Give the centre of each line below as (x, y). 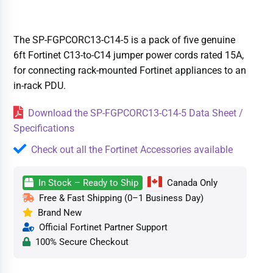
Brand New (58, 212)
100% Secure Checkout (80, 242)
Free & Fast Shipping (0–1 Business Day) (119, 198)
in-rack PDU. (40, 85)
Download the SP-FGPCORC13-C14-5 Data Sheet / (136, 113)
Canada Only (191, 183)
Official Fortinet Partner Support (101, 227)
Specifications (44, 128)
